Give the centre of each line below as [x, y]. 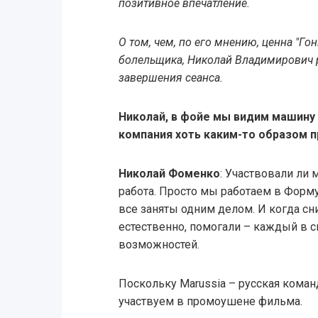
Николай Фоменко [169, 173]
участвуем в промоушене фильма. [210, 301]
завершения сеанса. [170, 77]
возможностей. [159, 244]
